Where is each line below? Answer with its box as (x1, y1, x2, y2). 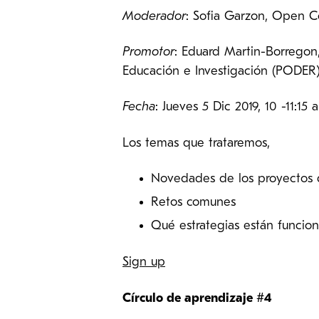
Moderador (122, 9, 186, 23)
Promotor (122, 45, 174, 59)
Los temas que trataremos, (122, 136, 270, 150)
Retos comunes (151, 196, 236, 210)
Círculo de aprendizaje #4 (122, 291, 272, 305)
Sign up (122, 256, 165, 270)
